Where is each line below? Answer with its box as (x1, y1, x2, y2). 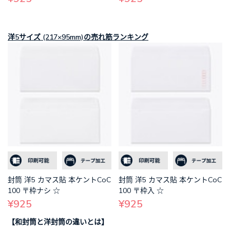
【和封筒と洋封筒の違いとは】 (8, 217, 108, 226)
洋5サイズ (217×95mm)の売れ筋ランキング (8, 32, 148, 42)
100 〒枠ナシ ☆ (8, 185, 60, 195)
